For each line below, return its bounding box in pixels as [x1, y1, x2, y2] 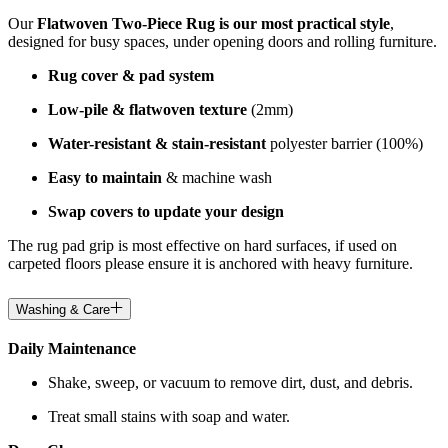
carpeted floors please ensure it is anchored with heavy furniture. [8, 255, 413, 273]
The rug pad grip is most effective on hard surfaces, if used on [8, 237, 397, 255]
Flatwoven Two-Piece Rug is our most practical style [37, 15, 390, 33]
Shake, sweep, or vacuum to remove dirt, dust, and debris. [48, 374, 413, 392]
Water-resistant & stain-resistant [48, 135, 266, 153]
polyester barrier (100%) [266, 135, 423, 153]
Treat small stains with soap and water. [48, 408, 290, 426]
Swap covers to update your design [48, 203, 284, 221]
